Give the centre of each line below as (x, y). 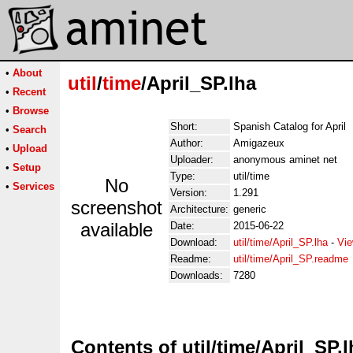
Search (30, 130)
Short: (184, 126)
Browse (31, 111)
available (117, 230)
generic (250, 209)
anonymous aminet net (285, 160)
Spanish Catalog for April (290, 126)
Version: (189, 193)
